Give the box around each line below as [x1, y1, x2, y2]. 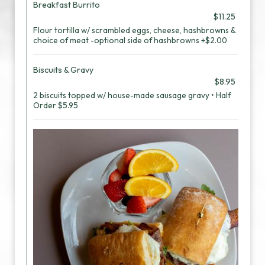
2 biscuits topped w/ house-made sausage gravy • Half [33, 90, 231, 101]
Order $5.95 [33, 100, 78, 111]
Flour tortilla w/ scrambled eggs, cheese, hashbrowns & [33, 25, 235, 35]
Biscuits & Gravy [33, 64, 93, 75]
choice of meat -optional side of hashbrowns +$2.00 [33, 35, 227, 46]
